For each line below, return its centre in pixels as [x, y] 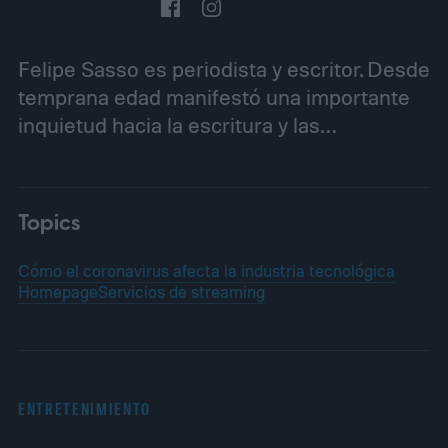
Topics [48, 224]
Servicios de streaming [181, 292]
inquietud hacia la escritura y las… [176, 124]
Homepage [57, 292]
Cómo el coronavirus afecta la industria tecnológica [206, 271]
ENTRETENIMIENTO [84, 408]
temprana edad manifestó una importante [213, 96]
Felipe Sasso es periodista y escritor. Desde [223, 68]
